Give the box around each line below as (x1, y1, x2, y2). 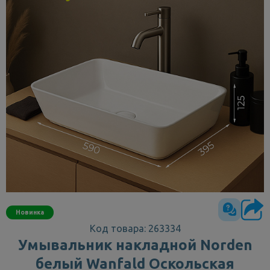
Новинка (16, 208, 44, 216)
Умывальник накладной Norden (17, 237, 253, 253)
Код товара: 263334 (89, 223, 181, 234)
